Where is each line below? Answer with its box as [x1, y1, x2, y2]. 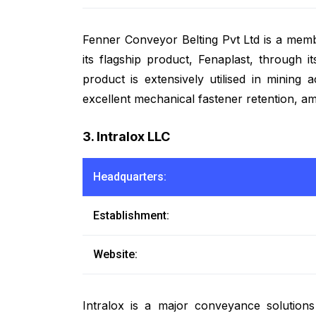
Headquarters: [93, 170, 166, 184]
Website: [93, 248, 138, 262]
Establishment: [93, 209, 169, 223]
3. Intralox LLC [83, 129, 170, 145]
